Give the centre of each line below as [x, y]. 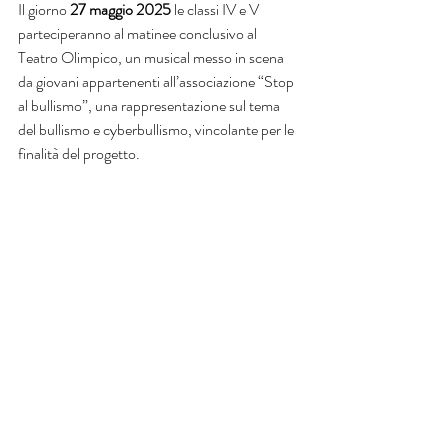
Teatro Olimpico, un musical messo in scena [152, 57]
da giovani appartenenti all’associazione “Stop [157, 81]
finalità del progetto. [79, 153]
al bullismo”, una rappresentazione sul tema [150, 105]
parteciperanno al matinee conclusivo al [139, 33]
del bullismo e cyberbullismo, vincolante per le [157, 129]
